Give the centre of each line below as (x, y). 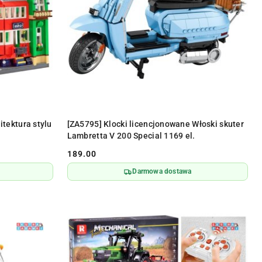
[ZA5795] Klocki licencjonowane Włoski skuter (155, 124)
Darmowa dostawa (162, 172)
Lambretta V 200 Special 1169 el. (131, 136)
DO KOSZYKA (166, 119)
